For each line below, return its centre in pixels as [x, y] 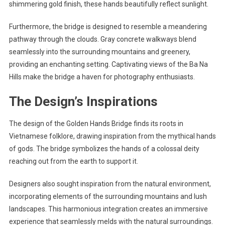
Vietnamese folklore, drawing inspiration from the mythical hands [112, 136]
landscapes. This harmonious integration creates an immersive [108, 209]
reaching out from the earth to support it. [73, 161]
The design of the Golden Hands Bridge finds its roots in [96, 123]
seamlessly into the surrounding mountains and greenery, [99, 51]
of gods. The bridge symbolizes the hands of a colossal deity [104, 148]
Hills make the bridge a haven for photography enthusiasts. [102, 77]
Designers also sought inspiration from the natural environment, [110, 184]
